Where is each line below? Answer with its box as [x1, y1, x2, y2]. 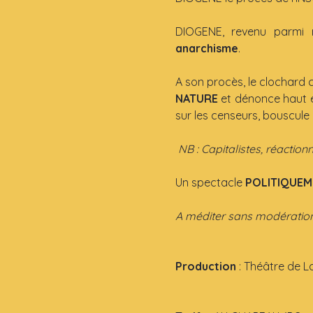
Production [175, 259, 239, 273]
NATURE [175, 91, 218, 105]
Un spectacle [175, 175, 245, 189]
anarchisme [175, 41, 238, 55]
